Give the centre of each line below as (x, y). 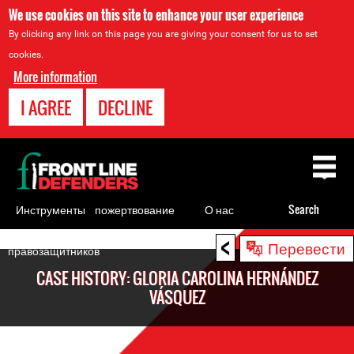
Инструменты (50, 209)
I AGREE (46, 107)
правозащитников (54, 250)
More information (56, 77)
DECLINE (126, 107)
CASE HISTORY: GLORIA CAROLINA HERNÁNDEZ (177, 278)
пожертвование (135, 209)
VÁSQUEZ (177, 297)
